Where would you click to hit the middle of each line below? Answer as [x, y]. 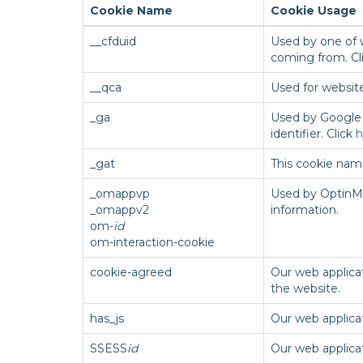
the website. [305, 288]
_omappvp [120, 194]
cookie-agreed [131, 272]
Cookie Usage [314, 11]
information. [305, 210]
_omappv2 [120, 210]
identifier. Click [313, 134]
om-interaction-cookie [152, 242]
